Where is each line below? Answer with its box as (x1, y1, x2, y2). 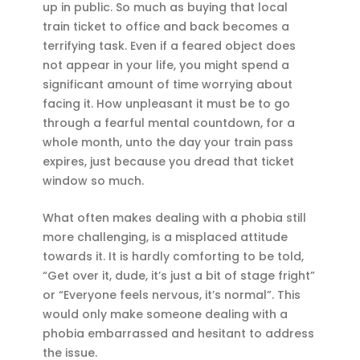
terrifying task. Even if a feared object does (43, 37, 297, 54)
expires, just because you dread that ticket (43, 153, 295, 170)
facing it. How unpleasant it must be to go (43, 95, 291, 112)
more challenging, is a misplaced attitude (43, 229, 288, 246)
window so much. (43, 172, 145, 189)
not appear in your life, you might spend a (43, 56, 290, 73)
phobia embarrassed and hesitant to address (43, 325, 315, 342)
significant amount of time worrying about (43, 76, 293, 92)
